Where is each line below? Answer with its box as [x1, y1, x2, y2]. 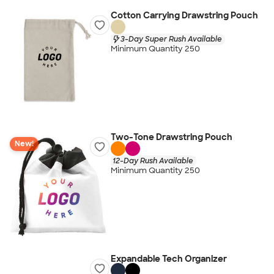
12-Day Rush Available [112, 155, 193, 166]
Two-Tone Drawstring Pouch [110, 131, 232, 143]
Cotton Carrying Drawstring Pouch [110, 10, 258, 21]
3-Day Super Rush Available [120, 34, 222, 44]
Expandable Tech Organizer [110, 253, 227, 264]
